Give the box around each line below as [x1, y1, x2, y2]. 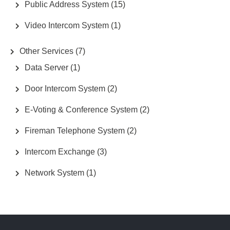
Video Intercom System [25, 21, 109, 30]
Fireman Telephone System [25, 126, 125, 135]
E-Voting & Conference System [25, 105, 138, 114]
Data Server [25, 63, 68, 72]
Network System [25, 168, 84, 177]
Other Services [20, 46, 73, 55]
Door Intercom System [25, 84, 105, 93]
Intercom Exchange [25, 147, 95, 156]
